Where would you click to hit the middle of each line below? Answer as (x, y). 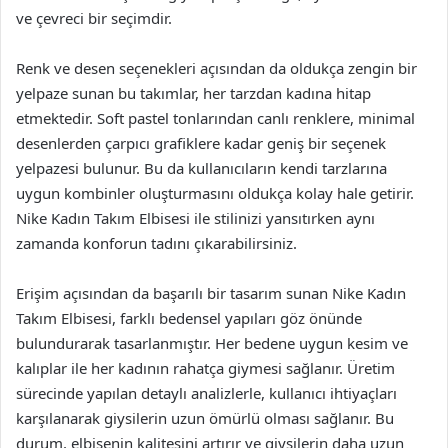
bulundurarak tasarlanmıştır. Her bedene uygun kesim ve (212, 343)
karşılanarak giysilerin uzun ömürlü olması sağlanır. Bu (205, 418)
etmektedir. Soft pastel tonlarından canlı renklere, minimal (215, 118)
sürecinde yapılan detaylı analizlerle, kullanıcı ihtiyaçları (206, 393)
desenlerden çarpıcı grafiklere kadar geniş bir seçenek (201, 143)
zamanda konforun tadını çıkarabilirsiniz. (156, 243)
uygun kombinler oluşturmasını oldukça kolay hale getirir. (215, 193)
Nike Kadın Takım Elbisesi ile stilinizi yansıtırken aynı (195, 218)
